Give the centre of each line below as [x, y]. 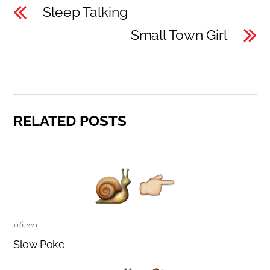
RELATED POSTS [70, 121]
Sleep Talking [85, 12]
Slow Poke [39, 244]
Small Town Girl [179, 35]
